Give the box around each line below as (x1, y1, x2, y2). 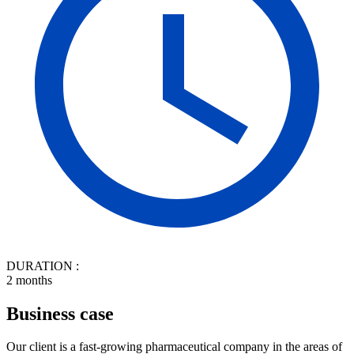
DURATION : (6, 258, 79, 273)
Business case (6, 303, 114, 324)
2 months (6, 273, 52, 287)
